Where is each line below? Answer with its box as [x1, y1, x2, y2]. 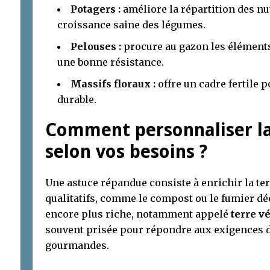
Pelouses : [71, 40, 121, 52]
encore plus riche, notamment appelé [45, 207, 231, 220]
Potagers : [71, 2, 121, 15]
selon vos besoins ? [45, 140, 207, 162]
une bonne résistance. [57, 55, 164, 68]
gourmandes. [45, 239, 109, 251]
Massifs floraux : [71, 77, 155, 90]
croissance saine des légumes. [57, 18, 206, 31]
